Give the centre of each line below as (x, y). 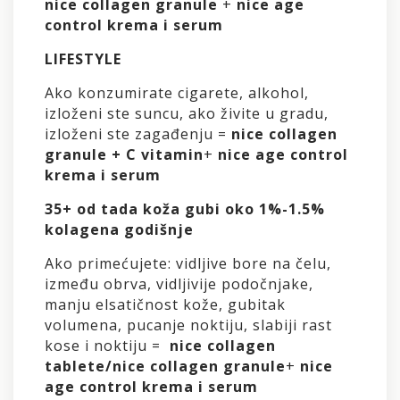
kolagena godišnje (119, 229)
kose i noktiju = (107, 345)
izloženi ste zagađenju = (138, 133)
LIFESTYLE (83, 58)
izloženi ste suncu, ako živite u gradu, (187, 113)
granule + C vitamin (124, 154)
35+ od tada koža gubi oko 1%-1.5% (185, 208)
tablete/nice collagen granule (165, 366)
